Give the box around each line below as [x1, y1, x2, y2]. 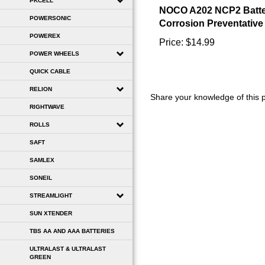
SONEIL [30, 174, 52, 181]
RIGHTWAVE [30, 103, 64, 110]
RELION [30, 85, 52, 92]
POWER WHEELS [30, 50, 79, 57]
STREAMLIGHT [30, 192, 72, 199]
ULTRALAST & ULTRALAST [30, 245, 106, 252]
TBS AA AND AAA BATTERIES [30, 227, 115, 234]
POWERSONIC [30, 14, 71, 21]
